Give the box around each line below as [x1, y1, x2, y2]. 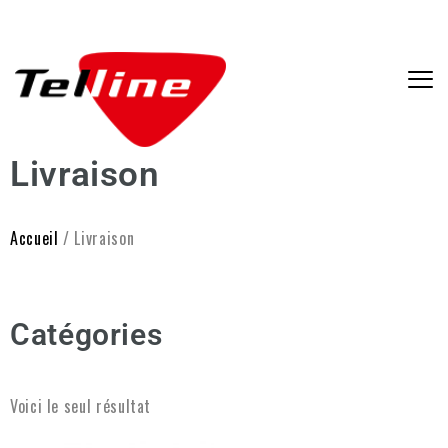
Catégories [10, 317, 163, 352]
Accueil [10, 226, 59, 250]
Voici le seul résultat [10, 394, 152, 418]
